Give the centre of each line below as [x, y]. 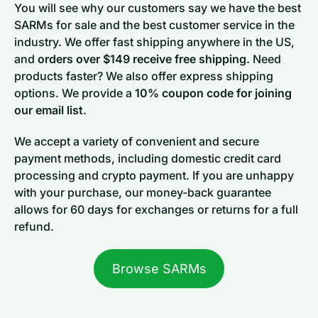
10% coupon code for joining [213, 93]
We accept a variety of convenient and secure [137, 141]
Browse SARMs [159, 268]
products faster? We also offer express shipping [144, 76]
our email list [49, 110]
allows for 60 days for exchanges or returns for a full [156, 209]
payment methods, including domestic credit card [148, 158]
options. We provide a [75, 93]
